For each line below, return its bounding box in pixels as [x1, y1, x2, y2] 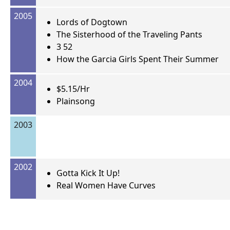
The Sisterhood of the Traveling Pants [56, 29, 202, 41]
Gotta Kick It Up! [56, 167, 120, 179]
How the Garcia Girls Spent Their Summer [56, 53, 219, 65]
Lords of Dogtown [56, 16, 127, 28]
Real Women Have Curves [56, 180, 156, 191]
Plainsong [56, 95, 95, 107]
